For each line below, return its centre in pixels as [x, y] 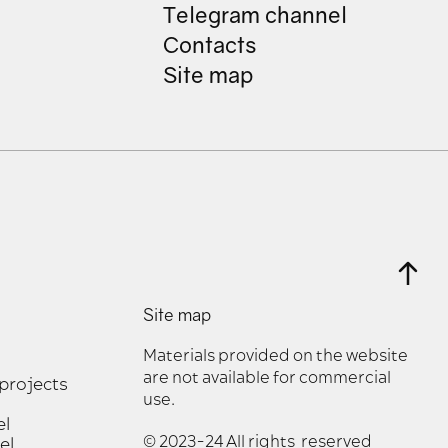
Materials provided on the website [275, 356]
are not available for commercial [267, 378]
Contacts [209, 44]
